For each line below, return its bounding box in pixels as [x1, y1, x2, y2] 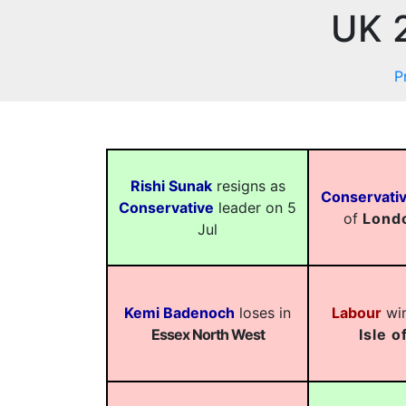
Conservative [119, 198, 214, 217]
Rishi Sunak [130, 177, 212, 195]
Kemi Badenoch [124, 304, 235, 322]
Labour [331, 304, 382, 322]
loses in [235, 304, 291, 322]
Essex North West [150, 325, 265, 343]
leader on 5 [214, 198, 296, 217]
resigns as [211, 177, 285, 195]
